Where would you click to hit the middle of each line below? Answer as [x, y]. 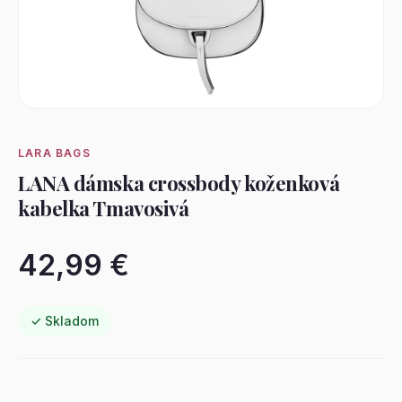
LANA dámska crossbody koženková [179, 183]
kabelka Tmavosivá [104, 208]
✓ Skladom [65, 321]
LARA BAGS [54, 153]
